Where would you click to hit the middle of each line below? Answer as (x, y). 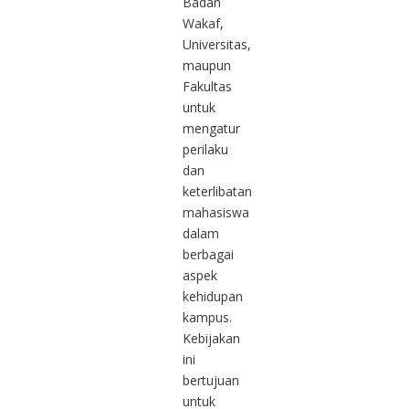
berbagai (208, 254)
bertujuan (211, 380)
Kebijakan (211, 338)
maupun (207, 65)
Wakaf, (203, 23)
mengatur (211, 128)
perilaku (205, 149)
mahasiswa (216, 212)
